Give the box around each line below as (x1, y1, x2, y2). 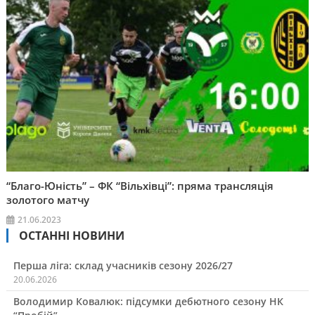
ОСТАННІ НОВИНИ (18, 228, 124, 244)
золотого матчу (6, 193, 90, 207)
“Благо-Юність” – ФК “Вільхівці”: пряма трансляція (6, 179, 274, 193)
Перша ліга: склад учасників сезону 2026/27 (13, 259, 233, 273)
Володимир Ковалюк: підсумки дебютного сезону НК (13, 295, 283, 309)
